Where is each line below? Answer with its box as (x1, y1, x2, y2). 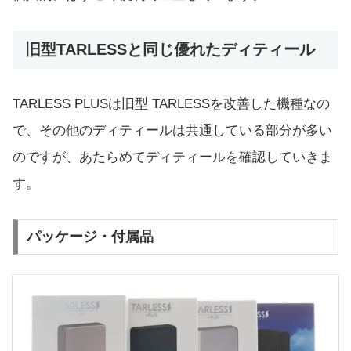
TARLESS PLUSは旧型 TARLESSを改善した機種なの (13, 96, 330, 112)
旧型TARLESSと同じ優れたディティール (25, 40, 315, 58)
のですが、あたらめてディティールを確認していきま (13, 150, 332, 165)
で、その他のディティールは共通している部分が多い (13, 123, 332, 139)
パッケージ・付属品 (26, 229, 154, 245)
